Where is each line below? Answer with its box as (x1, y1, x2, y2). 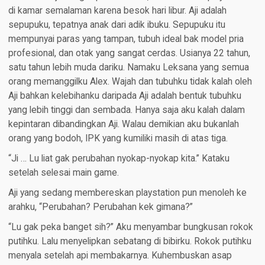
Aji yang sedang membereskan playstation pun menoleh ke (8, 188, 247, 199)
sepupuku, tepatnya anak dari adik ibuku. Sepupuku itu (8, 20, 225, 31)
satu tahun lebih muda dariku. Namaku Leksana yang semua (8, 62, 249, 73)
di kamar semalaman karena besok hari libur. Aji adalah (8, 5, 227, 17)
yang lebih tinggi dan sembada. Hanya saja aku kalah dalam (8, 105, 245, 116)
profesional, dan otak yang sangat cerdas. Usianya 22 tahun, (8, 48, 250, 59)
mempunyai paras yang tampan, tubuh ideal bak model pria (8, 34, 244, 45)
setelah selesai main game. (8, 167, 119, 179)
